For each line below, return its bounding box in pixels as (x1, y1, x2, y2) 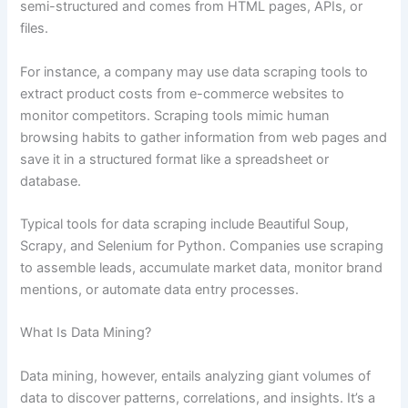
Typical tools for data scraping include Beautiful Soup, (20, 216, 350, 233)
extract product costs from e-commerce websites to (20, 85, 345, 102)
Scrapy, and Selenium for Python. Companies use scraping (20, 238, 384, 255)
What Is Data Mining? (20, 324, 152, 342)
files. (20, 20, 49, 37)
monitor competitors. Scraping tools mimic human (20, 107, 331, 124)
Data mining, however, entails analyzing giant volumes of (20, 367, 372, 384)
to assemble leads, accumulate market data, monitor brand (20, 260, 383, 277)
